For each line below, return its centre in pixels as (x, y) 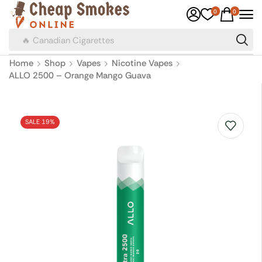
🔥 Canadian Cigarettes (68, 39)
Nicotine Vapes (142, 63)
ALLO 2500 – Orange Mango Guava (80, 75)
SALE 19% (40, 122)
